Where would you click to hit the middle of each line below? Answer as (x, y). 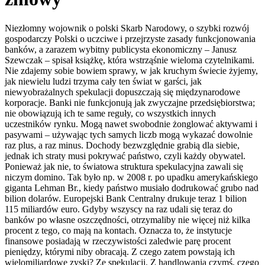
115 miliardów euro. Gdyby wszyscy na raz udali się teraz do (119, 209)
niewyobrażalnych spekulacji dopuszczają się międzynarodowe (122, 92)
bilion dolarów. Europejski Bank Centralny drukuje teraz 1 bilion (126, 198)
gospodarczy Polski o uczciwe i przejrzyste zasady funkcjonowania (130, 38)
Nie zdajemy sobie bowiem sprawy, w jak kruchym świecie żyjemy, (131, 70)
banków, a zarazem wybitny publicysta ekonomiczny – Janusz (121, 49)
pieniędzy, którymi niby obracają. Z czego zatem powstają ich (120, 251)
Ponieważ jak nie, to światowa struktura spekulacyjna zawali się (124, 166)
